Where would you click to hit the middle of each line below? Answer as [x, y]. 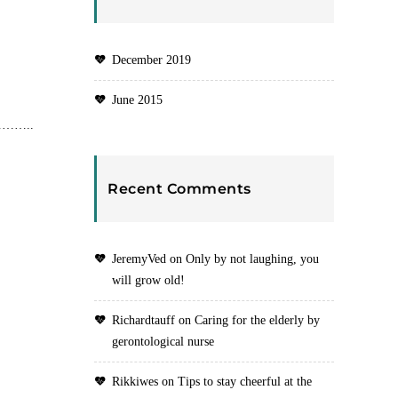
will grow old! [148, 280]
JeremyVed [139, 259]
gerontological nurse [163, 342]
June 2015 [137, 100]
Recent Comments [179, 189]
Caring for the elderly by [257, 320]
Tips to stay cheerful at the [245, 382]
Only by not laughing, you [252, 259]
